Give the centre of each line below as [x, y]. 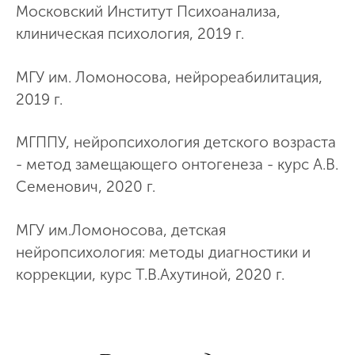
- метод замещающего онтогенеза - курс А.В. [177, 165]
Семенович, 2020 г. [86, 187]
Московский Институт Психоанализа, [148, 12]
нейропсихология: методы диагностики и [163, 252]
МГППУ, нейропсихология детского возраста [176, 143]
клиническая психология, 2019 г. [130, 34]
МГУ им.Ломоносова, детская [121, 230]
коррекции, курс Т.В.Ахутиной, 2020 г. [150, 274]
